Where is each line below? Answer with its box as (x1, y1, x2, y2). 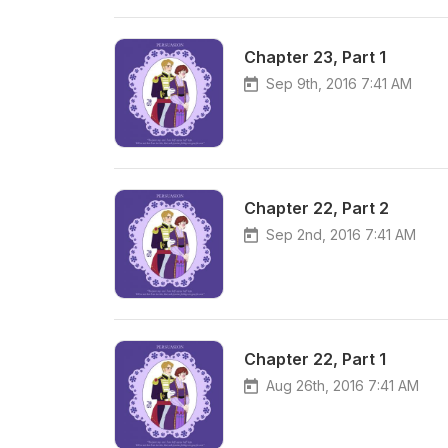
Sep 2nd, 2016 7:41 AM (266, 226, 416, 243)
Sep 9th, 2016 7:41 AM (266, 75, 412, 92)
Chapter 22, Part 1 (244, 349, 386, 369)
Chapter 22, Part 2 (244, 198, 389, 218)
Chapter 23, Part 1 (244, 47, 386, 67)
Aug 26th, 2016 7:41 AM (266, 377, 419, 394)
